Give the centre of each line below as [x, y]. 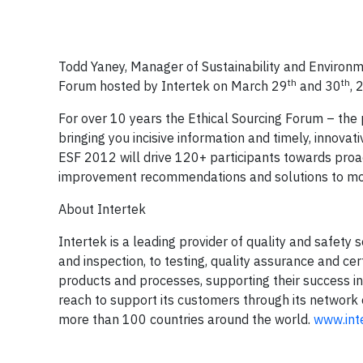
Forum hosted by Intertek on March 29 [173, 86]
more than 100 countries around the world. [186, 320]
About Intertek [102, 209]
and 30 [319, 86]
